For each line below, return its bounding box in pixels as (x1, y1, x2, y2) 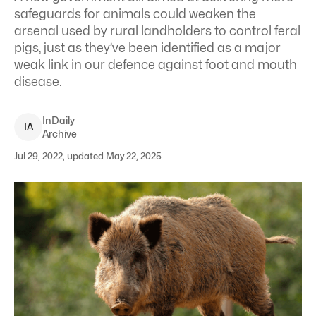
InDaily (42, 114, 75, 126)
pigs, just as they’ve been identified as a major (14, 40, 281, 55)
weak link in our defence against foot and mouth (14, 57, 297, 72)
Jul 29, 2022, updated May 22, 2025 (14, 150, 162, 162)
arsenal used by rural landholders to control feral (14, 23, 300, 38)
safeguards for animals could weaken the (14, 6, 256, 21)
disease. (14, 74, 62, 89)
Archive (42, 128, 77, 140)
